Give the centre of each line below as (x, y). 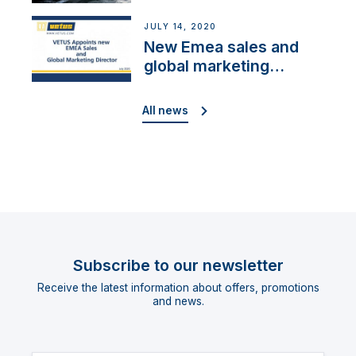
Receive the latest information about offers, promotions (178, 288)
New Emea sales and (222, 46)
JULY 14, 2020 (180, 27)
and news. (178, 302)
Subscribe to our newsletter (178, 266)
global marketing (207, 66)
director (174, 85)
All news (166, 110)
